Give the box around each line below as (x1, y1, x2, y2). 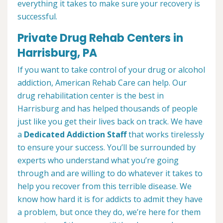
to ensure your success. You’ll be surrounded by (17, 142, 196, 153)
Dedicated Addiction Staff (24, 129, 126, 140)
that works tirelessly (126, 129, 204, 140)
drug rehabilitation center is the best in (17, 90, 164, 102)
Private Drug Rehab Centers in (17, 30, 183, 46)
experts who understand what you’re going (17, 155, 179, 166)
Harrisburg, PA (17, 45, 97, 61)
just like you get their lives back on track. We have (17, 116, 203, 127)
